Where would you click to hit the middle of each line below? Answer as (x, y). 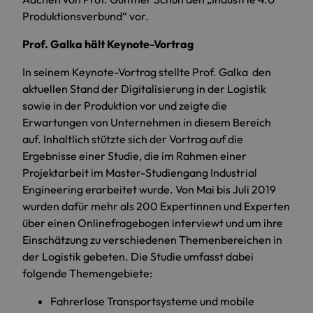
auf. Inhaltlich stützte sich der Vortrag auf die (133, 139)
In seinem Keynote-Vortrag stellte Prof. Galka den (147, 72)
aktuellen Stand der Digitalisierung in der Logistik (144, 89)
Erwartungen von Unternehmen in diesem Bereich (147, 123)
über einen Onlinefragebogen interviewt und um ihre (153, 223)
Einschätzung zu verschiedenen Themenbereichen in (152, 240)
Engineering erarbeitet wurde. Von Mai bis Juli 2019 (149, 190)
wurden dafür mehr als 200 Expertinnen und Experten (156, 206)
